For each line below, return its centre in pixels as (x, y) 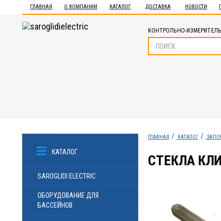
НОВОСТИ (196, 7)
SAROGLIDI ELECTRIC (67, 176)
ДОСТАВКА (158, 7)
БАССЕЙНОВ (55, 205)
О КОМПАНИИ (81, 7)
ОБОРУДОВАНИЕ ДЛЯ (68, 195)
